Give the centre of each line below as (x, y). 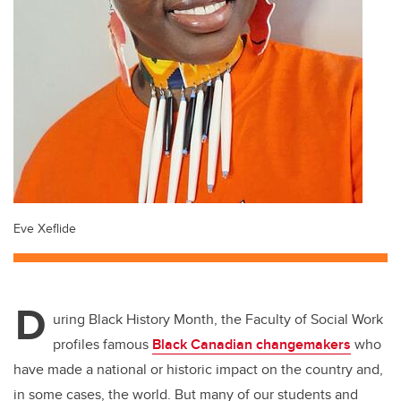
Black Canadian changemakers (252, 345)
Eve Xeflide (45, 228)
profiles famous (102, 345)
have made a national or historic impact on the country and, (198, 370)
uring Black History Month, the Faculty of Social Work (218, 320)
